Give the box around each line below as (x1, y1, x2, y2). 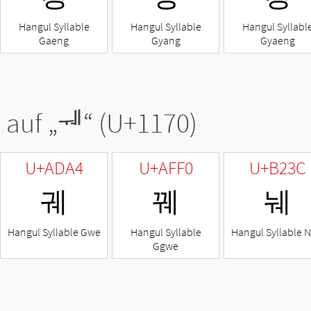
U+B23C (249, 156, 306, 180)
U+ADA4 (24, 156, 83, 180)
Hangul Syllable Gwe (7, 225, 101, 239)
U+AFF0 (138, 156, 193, 180)
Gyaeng (260, 33, 295, 48)
